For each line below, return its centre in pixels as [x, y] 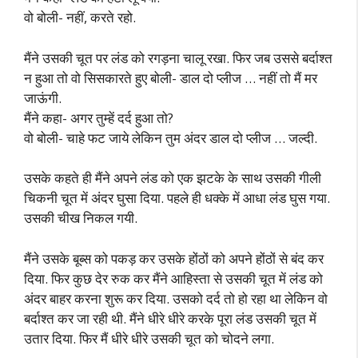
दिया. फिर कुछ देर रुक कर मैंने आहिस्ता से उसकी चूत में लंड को [173, 278]
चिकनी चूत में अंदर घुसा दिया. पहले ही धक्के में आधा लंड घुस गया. [177, 198]
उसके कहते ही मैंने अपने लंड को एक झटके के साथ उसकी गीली [173, 178]
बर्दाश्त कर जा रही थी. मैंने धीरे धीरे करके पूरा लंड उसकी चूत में [170, 318]
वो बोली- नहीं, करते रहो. [80, 17]
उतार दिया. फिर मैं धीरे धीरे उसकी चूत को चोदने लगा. [149, 338]
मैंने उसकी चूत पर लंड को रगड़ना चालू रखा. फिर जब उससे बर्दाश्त [178, 58]
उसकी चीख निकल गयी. [81, 218]
